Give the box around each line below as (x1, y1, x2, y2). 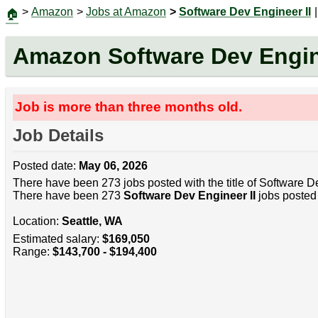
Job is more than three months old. (15, 99, 243, 115)
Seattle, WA (61, 215, 123, 228)
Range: (12, 245, 53, 258)
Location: (12, 215, 62, 228)
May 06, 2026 (78, 160, 148, 172)
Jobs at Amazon (86, 6, 166, 18)
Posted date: (12, 160, 79, 172)
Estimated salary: (12, 232, 102, 245)
